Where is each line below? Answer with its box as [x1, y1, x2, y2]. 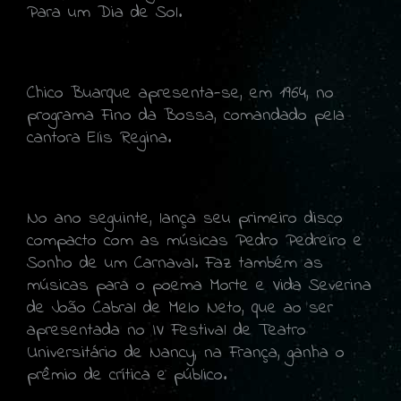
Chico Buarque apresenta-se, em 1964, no [27, 80, 334, 107]
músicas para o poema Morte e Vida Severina [27, 272, 371, 299]
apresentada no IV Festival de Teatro [27, 317, 306, 344]
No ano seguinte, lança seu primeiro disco [27, 205, 343, 232]
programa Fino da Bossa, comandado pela [27, 102, 345, 129]
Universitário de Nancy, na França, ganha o [27, 339, 345, 366]
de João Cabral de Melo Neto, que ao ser [27, 294, 333, 321]
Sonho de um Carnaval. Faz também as [27, 250, 323, 277]
